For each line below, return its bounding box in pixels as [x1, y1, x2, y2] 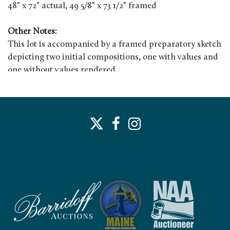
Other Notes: [8, 27, 57, 36]
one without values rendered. [8, 66, 118, 75]
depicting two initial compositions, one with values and [8, 53, 218, 62]
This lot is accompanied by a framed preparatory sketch [8, 40, 221, 49]
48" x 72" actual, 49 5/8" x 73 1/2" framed [8, 2, 157, 11]
